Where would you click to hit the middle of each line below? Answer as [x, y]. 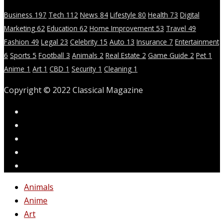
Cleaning [118, 68]
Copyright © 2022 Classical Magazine [73, 90]
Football [51, 55]
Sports [20, 55]
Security [84, 68]
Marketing [19, 28]
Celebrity [84, 41]
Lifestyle [123, 14]
